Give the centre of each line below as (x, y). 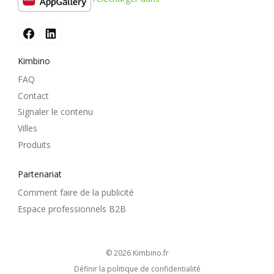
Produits (34, 144)
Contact (33, 95)
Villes (28, 128)
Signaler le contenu (55, 112)
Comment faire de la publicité (76, 193)
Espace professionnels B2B (72, 209)
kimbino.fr (153, 253)
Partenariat (40, 174)
